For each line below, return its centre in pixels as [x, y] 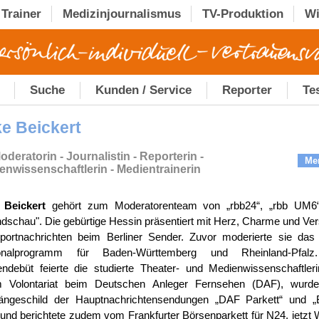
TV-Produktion [243, 14]
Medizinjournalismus [122, 14]
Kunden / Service [143, 90]
